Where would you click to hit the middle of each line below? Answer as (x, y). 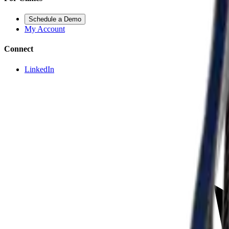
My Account (45, 29)
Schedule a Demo (55, 19)
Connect (19, 49)
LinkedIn (39, 69)
